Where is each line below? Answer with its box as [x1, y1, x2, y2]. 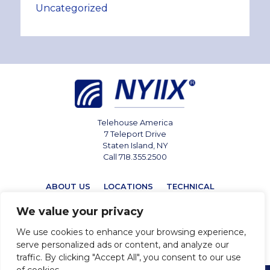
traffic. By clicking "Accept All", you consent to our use [16, 252, 241, 263]
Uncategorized [35, 2, 108, 14]
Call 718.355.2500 [103, 152, 167, 162]
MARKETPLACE [51, 198, 113, 207]
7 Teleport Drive [104, 129, 166, 139]
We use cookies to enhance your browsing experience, [16, 227, 246, 237]
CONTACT [165, 198, 208, 207]
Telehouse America [97, 118, 173, 127]
